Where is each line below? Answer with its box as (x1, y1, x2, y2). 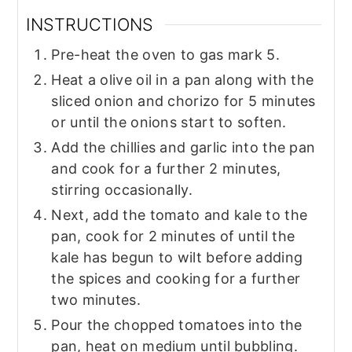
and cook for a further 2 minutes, (51, 160, 281, 178)
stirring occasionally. (51, 181, 192, 199)
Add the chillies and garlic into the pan (51, 139, 316, 156)
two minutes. (51, 291, 141, 309)
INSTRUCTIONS (26, 14, 154, 35)
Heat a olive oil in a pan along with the (51, 71, 314, 89)
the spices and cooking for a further (51, 270, 301, 288)
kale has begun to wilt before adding (51, 249, 303, 266)
